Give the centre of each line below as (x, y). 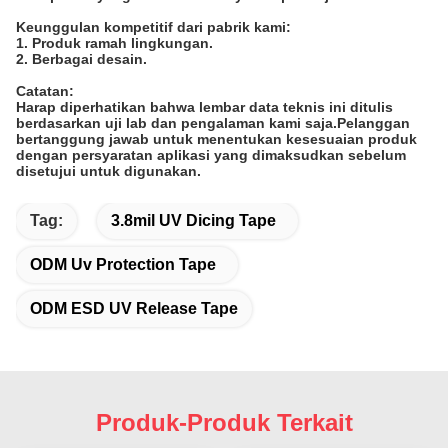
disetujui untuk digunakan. (108, 170)
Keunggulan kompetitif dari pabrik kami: (153, 26)
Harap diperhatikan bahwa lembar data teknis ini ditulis (204, 106)
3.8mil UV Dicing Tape (193, 220)
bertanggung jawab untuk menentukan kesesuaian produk (216, 138)
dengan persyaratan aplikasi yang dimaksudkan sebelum (211, 154)
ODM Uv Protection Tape (123, 264)
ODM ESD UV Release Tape (134, 308)
